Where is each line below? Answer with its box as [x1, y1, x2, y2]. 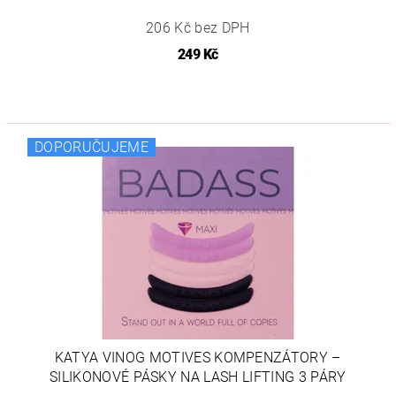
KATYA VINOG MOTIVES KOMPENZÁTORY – [54, 349, 341, 367]
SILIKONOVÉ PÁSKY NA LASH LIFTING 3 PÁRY [49, 369, 346, 386]
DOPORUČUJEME [34, 139, 148, 156]
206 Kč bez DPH [146, 19, 250, 37]
